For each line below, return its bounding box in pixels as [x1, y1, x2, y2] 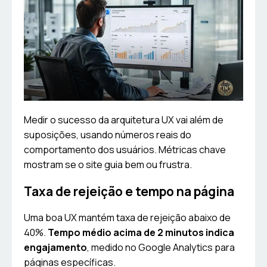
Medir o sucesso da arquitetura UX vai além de [24, 113, 223, 127]
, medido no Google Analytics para [87, 241, 235, 254]
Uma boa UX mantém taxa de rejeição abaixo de [24, 211, 231, 225]
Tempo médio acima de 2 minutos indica [48, 226, 234, 240]
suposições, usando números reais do [24, 128, 191, 142]
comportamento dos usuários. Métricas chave [24, 143, 226, 157]
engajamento [24, 241, 87, 254]
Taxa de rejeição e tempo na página [24, 183, 234, 200]
